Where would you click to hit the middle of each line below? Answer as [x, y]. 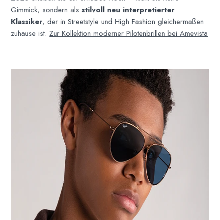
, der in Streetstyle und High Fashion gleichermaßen [123, 21]
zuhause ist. [30, 33]
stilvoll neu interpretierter [128, 10]
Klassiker [27, 21]
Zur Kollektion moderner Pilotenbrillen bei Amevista [129, 33]
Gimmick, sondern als [46, 10]
